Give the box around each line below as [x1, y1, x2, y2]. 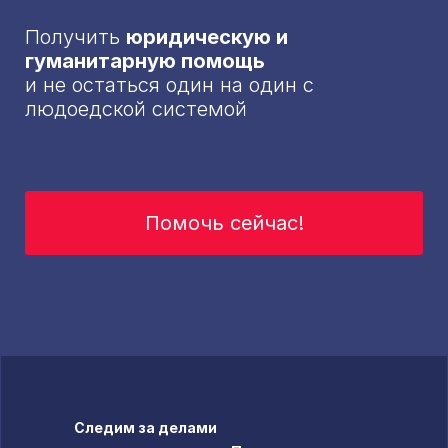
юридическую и [126, 24, 288, 49]
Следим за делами [74, 419, 217, 436]
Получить [25, 24, 126, 49]
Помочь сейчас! [144, 210, 304, 235]
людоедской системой [25, 96, 247, 121]
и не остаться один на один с [25, 72, 314, 97]
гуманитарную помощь [25, 48, 265, 73]
